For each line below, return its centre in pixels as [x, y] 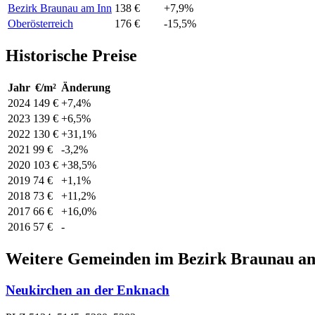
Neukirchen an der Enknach [88, 290]
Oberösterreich [40, 24]
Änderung [86, 88]
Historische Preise [71, 56]
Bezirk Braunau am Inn [60, 8]
